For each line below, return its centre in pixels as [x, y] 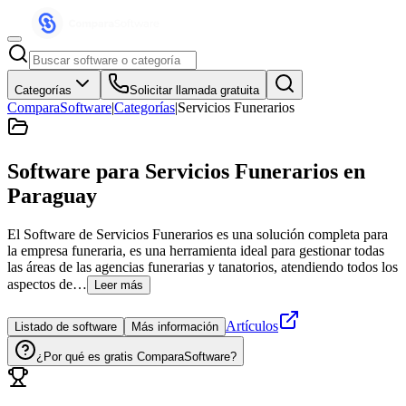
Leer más [119, 285]
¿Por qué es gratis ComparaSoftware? [136, 356]
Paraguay [52, 195]
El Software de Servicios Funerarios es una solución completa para [198, 234]
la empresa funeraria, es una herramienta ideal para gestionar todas [196, 250]
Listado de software [66, 326]
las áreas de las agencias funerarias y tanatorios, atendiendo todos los [203, 266]
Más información [175, 326]
